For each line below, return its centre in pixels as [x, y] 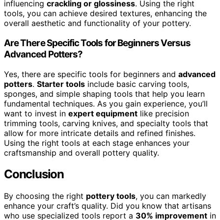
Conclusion [34, 174]
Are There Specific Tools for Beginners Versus [97, 43]
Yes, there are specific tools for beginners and [91, 74]
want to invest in [36, 113]
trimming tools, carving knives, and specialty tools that [106, 123]
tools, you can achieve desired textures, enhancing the [105, 14]
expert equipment [103, 113]
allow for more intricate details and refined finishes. [100, 133]
